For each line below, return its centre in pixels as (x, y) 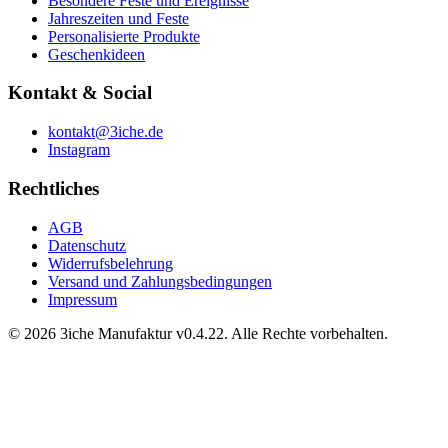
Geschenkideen (96, 54)
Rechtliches (53, 188)
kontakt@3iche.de (105, 132)
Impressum (82, 299)
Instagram (79, 150)
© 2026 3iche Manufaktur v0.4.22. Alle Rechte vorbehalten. (198, 333)
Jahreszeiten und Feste (118, 18)
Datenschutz (87, 245)
